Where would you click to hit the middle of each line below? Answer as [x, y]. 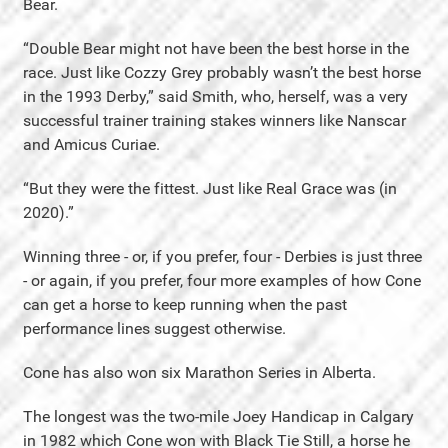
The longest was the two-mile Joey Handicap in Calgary [218, 416]
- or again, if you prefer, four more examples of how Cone [222, 280]
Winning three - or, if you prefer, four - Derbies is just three [222, 256]
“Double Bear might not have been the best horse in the [216, 48]
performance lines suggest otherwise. [154, 328]
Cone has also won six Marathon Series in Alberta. [199, 372]
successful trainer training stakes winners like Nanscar [214, 120]
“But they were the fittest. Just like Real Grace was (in [210, 188]
